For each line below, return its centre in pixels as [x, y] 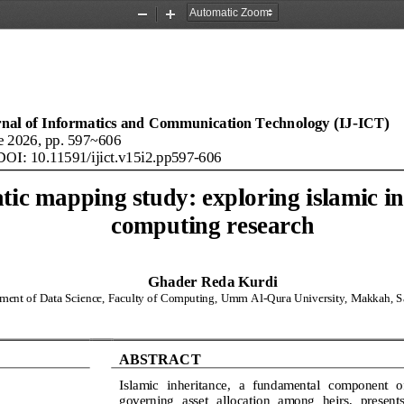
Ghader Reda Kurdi [213, 282]
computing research [213, 225]
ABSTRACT [160, 360]
